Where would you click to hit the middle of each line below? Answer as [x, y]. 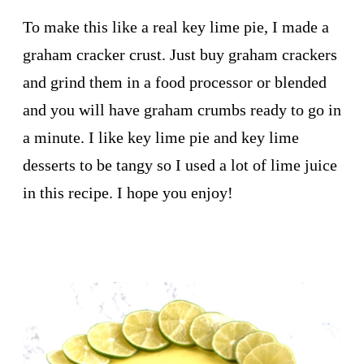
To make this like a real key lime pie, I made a [176, 27]
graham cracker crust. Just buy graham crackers [180, 55]
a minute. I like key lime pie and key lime [161, 138]
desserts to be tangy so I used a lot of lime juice [180, 165]
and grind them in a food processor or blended [175, 82]
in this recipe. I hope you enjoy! [128, 193]
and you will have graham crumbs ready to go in [182, 110]
